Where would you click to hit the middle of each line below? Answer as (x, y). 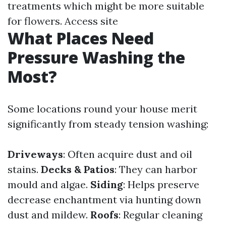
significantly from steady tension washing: (108, 124)
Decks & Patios (78, 169)
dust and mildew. (49, 215)
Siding (107, 184)
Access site (91, 21)
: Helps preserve (161, 184)
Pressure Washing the (96, 57)
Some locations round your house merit (102, 109)
